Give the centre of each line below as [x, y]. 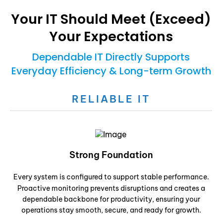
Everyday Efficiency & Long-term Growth [111, 71]
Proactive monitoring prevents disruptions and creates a [111, 189]
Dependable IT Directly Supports [111, 57]
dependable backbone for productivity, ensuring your [111, 199]
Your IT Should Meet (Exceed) [111, 19]
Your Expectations [111, 37]
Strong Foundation [111, 155]
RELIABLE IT [111, 99]
